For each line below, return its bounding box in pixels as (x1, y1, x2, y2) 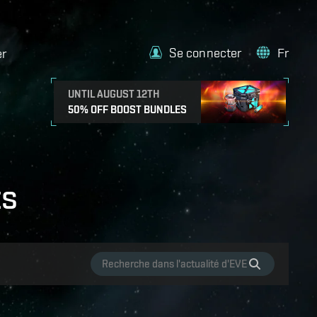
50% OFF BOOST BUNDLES (68, 103, 187, 116)
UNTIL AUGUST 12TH (68, 88, 160, 100)
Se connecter (169, 45, 242, 60)
